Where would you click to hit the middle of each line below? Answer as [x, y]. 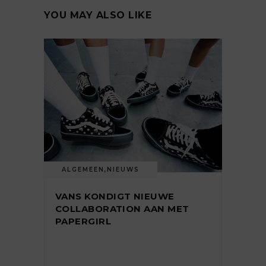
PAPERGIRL [83, 221]
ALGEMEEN [83, 170]
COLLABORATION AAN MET [122, 209]
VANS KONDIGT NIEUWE [115, 197]
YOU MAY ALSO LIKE [98, 15]
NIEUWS [123, 170]
